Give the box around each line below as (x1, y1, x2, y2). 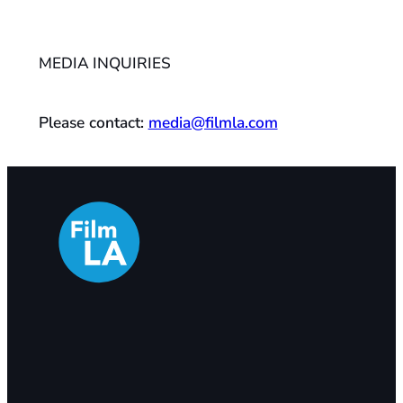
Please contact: (38, 112, 148, 134)
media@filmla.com (148, 112, 278, 134)
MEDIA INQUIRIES (38, 53, 171, 75)
